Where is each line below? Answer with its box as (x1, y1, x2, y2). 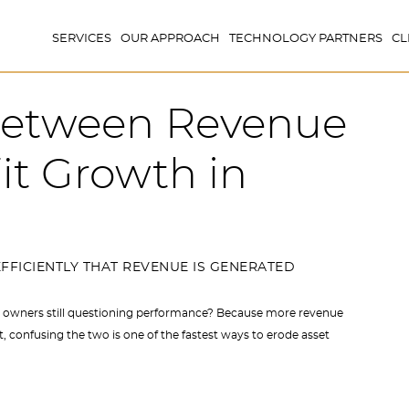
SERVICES (52, 33, 111, 45)
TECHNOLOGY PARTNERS (229, 33, 383, 45)
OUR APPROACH (121, 33, 220, 45)
